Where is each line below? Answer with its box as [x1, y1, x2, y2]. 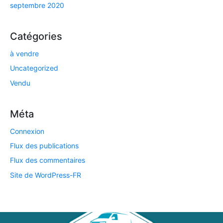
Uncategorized [10, 64, 58, 73]
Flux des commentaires [10, 156, 85, 165]
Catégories [10, 30, 62, 42]
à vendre [10, 49, 39, 58]
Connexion [10, 126, 44, 135]
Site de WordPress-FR [10, 170, 81, 179]
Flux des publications [10, 141, 79, 150]
